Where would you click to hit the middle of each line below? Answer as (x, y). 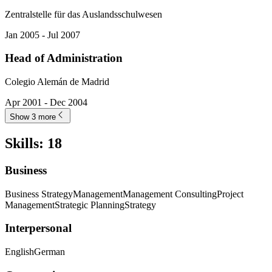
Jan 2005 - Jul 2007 (42, 35)
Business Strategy (39, 194)
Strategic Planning (90, 205)
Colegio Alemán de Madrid (57, 82)
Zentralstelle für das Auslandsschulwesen (83, 14)
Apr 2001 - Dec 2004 (46, 102)
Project (230, 194)
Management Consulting (170, 194)
